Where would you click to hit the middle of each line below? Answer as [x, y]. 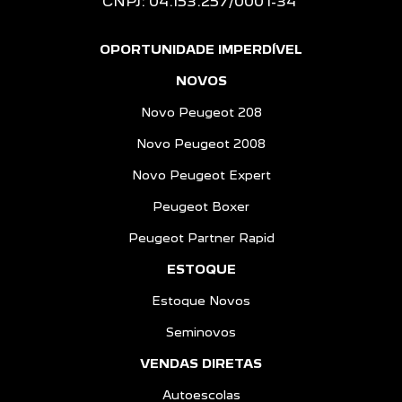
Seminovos [201, 332]
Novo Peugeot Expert [201, 175]
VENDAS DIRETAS [201, 364]
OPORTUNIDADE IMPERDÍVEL [201, 50]
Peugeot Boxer [201, 207]
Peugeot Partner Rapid [201, 238]
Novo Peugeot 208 [201, 113]
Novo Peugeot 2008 [201, 144]
